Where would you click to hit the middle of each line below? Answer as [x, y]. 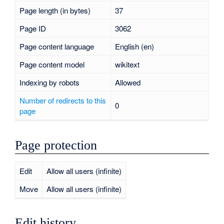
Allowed [127, 82]
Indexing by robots [49, 82]
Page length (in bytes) [55, 10]
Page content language [56, 46]
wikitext [127, 64]
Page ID [32, 28]
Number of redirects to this [62, 100]
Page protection [56, 145]
